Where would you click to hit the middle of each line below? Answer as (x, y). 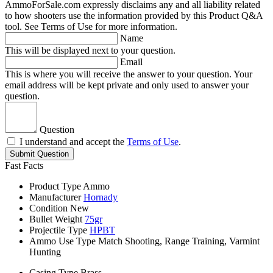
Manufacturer (55, 197)
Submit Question (39, 154)
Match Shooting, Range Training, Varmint (179, 241)
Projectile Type (58, 230)
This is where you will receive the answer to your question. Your (129, 74)
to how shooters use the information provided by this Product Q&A (134, 16)
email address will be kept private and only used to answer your (127, 85)
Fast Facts (24, 166)
